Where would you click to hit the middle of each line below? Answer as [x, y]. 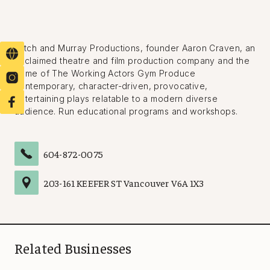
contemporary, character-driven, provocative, [111, 86]
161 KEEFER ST [92, 182]
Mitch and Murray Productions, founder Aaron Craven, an [135, 48]
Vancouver [146, 182]
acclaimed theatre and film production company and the [132, 60]
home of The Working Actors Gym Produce [105, 73]
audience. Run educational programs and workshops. [126, 111]
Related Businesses [73, 248]
